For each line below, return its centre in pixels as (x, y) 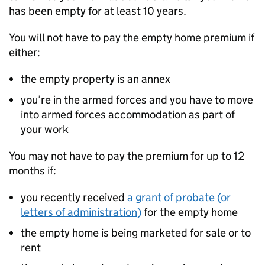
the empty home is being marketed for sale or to (136, 233)
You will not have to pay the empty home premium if (132, 38)
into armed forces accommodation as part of (128, 115)
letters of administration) (81, 212)
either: (25, 53)
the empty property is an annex (96, 79)
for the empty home (190, 212)
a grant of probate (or (179, 198)
